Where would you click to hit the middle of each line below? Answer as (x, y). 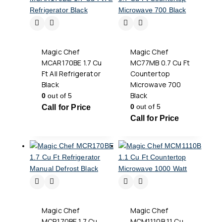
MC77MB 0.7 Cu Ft (160, 62)
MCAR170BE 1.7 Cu (72, 62)
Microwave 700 (156, 84)
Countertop (150, 73)
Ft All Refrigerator (71, 73)
